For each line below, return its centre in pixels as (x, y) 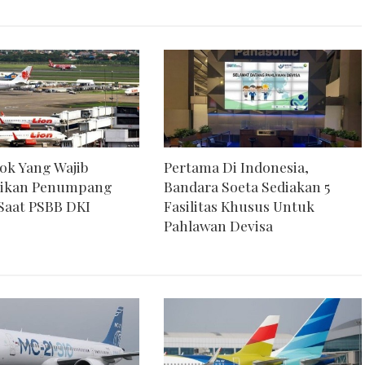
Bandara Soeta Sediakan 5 (246, 186)
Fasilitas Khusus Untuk (239, 205)
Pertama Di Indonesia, (236, 166)
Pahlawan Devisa (218, 225)
